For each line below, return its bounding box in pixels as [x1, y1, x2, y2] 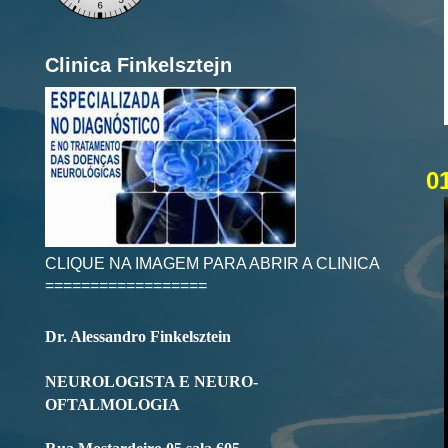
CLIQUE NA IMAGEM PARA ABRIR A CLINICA [45, 254, 379, 273]
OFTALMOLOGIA [45, 396, 180, 415]
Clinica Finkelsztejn [45, 54, 232, 77]
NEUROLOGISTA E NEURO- [45, 373, 258, 392]
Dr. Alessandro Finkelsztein [45, 328, 231, 347]
